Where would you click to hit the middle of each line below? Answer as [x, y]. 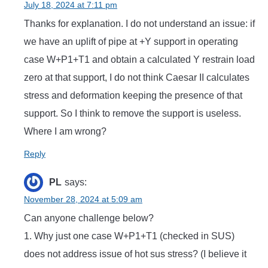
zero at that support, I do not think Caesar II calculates [137, 78]
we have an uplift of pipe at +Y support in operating [131, 42]
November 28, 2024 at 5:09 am [83, 200]
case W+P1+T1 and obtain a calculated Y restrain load [139, 60]
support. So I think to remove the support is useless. [133, 114]
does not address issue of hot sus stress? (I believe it [135, 254]
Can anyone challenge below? [89, 218]
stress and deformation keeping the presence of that [133, 96]
